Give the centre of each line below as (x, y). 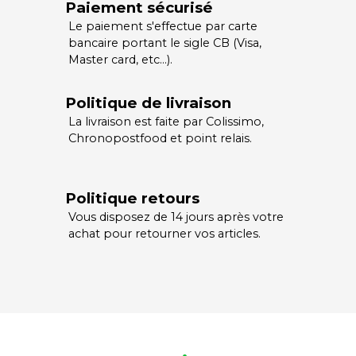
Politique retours (132, 199)
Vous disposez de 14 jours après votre (176, 217)
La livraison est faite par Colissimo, (166, 122)
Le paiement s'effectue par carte (163, 27)
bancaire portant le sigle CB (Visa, (165, 43)
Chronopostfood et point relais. (161, 139)
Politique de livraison (148, 103)
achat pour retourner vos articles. (165, 234)
